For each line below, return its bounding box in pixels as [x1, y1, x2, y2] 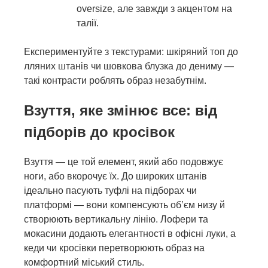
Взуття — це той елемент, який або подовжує [24, 156, 223, 167]
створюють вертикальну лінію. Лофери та [24, 214, 208, 224]
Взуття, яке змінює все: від [24, 102, 217, 118]
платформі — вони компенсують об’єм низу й [24, 199, 225, 210]
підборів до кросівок [24, 123, 175, 140]
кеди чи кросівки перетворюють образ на [24, 242, 205, 253]
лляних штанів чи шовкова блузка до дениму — [24, 60, 234, 71]
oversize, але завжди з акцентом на [77, 3, 232, 14]
